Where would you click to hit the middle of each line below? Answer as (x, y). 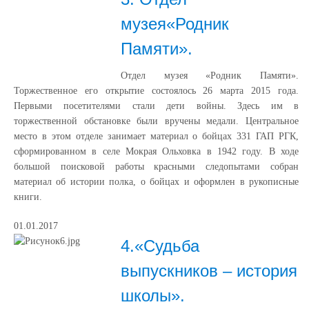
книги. (28, 197)
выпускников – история (209, 271)
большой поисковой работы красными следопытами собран (156, 167)
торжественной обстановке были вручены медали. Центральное (156, 121)
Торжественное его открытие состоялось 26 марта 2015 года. (156, 91)
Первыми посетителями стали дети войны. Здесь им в (156, 106)
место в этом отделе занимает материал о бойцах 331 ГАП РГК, (156, 136)
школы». (153, 296)
